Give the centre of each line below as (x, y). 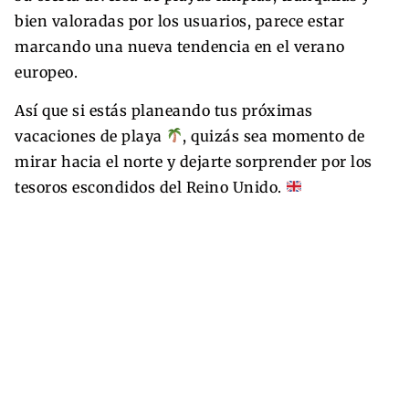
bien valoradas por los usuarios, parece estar (180, 21)
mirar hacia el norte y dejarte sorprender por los (194, 161)
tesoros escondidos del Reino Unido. (150, 187)
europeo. (46, 72)
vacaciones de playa (90, 136)
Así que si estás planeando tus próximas (164, 110)
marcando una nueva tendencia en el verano (180, 46)
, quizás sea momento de (274, 136)
